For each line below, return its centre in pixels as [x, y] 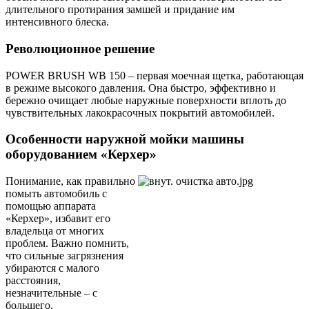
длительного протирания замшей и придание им [120, 10]
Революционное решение [80, 48]
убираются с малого [52, 268]
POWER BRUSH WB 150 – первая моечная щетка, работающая [154, 75]
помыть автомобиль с [56, 193]
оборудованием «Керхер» [81, 154]
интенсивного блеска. [57, 22]
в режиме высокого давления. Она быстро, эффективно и [141, 88]
